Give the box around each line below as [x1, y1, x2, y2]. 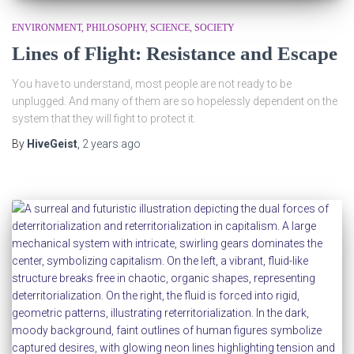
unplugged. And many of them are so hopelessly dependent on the [12, 95, 337, 107]
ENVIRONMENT [12, 22, 81, 33]
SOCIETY [194, 22, 235, 33]
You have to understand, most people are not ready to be [12, 77, 292, 90]
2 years [82, 137, 119, 150]
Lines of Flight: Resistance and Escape [12, 43, 337, 64]
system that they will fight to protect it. [12, 112, 196, 125]
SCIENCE [150, 22, 190, 33]
